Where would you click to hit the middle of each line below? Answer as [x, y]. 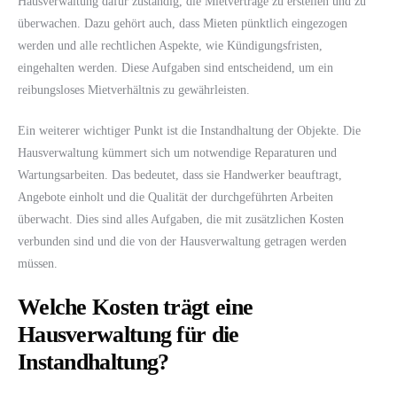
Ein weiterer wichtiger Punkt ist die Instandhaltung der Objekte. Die [189, 131]
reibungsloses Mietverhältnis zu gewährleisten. [134, 90]
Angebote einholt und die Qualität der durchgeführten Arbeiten [175, 198]
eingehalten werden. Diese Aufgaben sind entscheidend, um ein [175, 68]
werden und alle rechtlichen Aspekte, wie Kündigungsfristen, [170, 46]
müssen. [38, 264]
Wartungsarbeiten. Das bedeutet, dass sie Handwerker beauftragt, [180, 175]
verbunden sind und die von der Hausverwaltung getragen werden [182, 242]
